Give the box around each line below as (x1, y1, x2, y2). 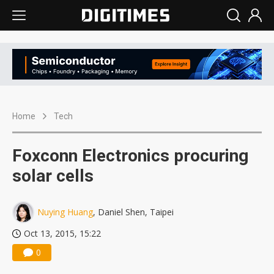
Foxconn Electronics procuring (12, 146, 248, 166)
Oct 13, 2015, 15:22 (24, 228, 101, 240)
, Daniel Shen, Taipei (93, 206, 174, 218)
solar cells (12, 166, 94, 187)
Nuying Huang (37, 206, 93, 218)
